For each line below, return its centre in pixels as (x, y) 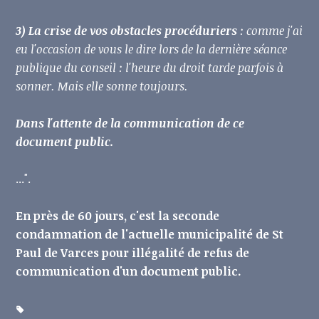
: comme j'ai (270, 31)
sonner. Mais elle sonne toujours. (104, 87)
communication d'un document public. (130, 272)
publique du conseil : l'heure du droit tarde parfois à (150, 68)
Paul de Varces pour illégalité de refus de (133, 253)
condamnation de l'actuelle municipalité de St (150, 235)
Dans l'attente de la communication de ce (130, 124)
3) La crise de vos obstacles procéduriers (127, 31)
